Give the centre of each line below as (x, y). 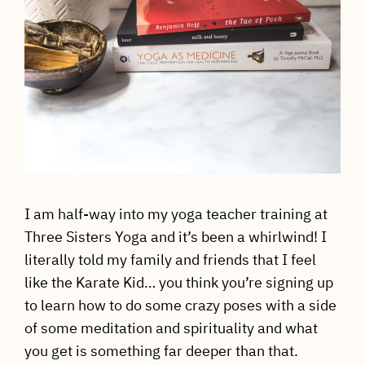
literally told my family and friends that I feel (170, 260)
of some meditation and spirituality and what (171, 328)
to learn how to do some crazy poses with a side (180, 306)
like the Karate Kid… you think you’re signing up (178, 283)
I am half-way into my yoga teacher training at (176, 214)
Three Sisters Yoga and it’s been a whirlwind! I (175, 237)
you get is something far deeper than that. (161, 351)
